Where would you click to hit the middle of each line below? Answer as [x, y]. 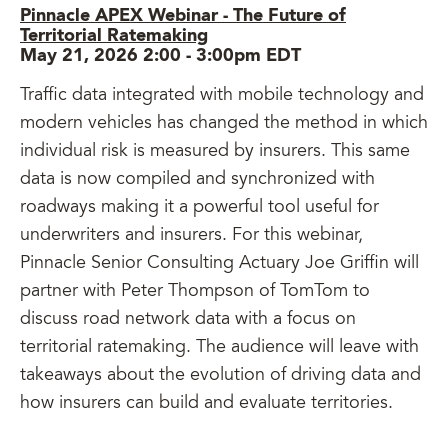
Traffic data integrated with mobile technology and [222, 96]
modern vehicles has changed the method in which [224, 124]
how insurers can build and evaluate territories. [209, 404]
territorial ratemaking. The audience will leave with [219, 348]
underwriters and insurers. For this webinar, [191, 236]
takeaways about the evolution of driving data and [220, 376]
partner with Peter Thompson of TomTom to [195, 292]
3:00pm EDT [248, 56]
